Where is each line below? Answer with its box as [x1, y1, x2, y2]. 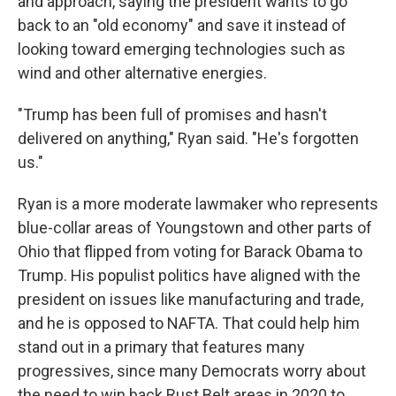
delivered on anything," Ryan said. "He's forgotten [18, 129, 359, 148]
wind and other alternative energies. [18, 64, 267, 83]
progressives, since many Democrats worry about [18, 362, 366, 381]
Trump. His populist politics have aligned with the [18, 266, 361, 286]
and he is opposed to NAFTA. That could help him [18, 314, 360, 333]
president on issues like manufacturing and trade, [18, 290, 363, 309]
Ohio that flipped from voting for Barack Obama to [18, 242, 362, 262]
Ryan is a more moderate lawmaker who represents [18, 194, 378, 214]
